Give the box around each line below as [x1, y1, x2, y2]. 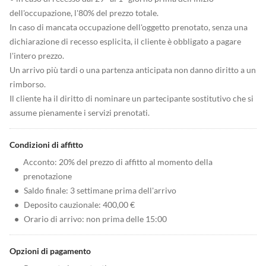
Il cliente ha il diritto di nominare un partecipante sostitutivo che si [9, 93, 254, 103]
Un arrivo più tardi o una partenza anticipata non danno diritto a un [9, 65, 256, 75]
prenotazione [23, 171, 72, 181]
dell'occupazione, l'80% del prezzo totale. [9, 8, 159, 18]
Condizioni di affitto [9, 140, 83, 150]
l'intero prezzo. [9, 50, 64, 61]
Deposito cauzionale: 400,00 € [24, 199, 135, 210]
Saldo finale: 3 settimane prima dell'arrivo [24, 185, 176, 195]
